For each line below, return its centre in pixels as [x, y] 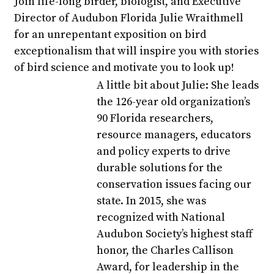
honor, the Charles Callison [165, 250]
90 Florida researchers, [155, 118]
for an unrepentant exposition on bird [110, 35]
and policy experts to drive [164, 151]
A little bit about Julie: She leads [178, 85]
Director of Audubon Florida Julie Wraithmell [129, 18]
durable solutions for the [160, 168]
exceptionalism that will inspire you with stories [137, 51]
